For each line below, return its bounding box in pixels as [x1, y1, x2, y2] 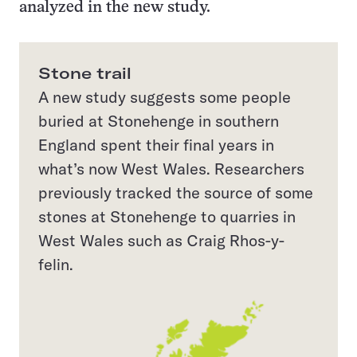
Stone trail [38, 62, 131, 83]
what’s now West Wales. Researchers [38, 158, 304, 178]
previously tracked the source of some [38, 182, 313, 202]
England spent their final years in [38, 134, 274, 155]
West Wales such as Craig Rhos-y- [38, 229, 284, 250]
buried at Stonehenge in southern [38, 110, 279, 131]
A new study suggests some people [38, 86, 291, 107]
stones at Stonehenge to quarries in [38, 206, 296, 226]
